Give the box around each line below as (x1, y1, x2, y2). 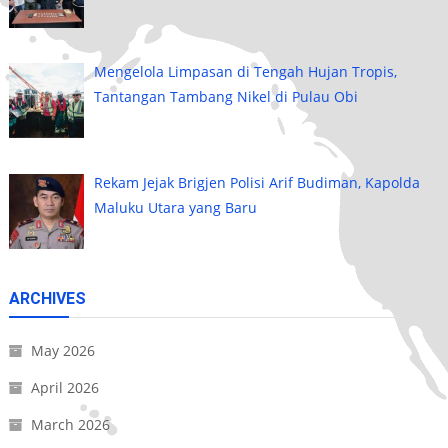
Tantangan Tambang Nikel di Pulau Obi (94, 87, 359, 107)
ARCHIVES (8, 289, 86, 309)
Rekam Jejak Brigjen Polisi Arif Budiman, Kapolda (94, 172, 421, 192)
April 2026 (30, 378, 99, 398)
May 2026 (30, 341, 95, 361)
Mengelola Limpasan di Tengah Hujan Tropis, (94, 62, 398, 82)
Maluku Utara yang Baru (94, 197, 258, 217)
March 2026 (30, 415, 110, 435)
